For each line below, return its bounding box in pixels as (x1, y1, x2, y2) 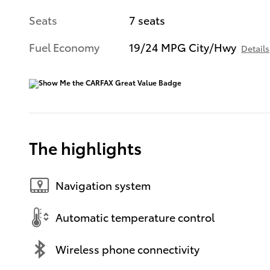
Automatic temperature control (55, 209, 215, 225)
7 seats (129, 11, 166, 27)
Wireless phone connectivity (55, 241, 199, 257)
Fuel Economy (29, 39, 99, 54)
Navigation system (55, 177, 151, 193)
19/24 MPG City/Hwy (129, 39, 237, 54)
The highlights (29, 135, 142, 159)
